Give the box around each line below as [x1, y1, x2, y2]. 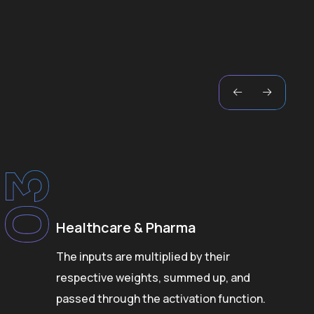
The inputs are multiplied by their [56, 249, 230, 265]
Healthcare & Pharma [56, 218, 196, 238]
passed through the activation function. [56, 291, 266, 307]
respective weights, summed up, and [56, 270, 250, 286]
